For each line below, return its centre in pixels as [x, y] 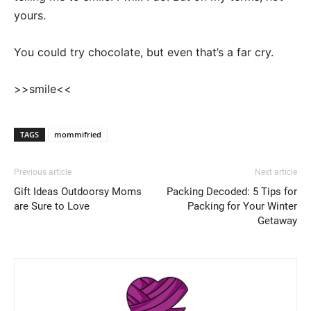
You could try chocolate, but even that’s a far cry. [144, 52]
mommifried [78, 134]
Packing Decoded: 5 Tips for [232, 192]
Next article [276, 172]
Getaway [277, 221]
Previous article [43, 172]
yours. [30, 15]
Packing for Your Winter [242, 206]
